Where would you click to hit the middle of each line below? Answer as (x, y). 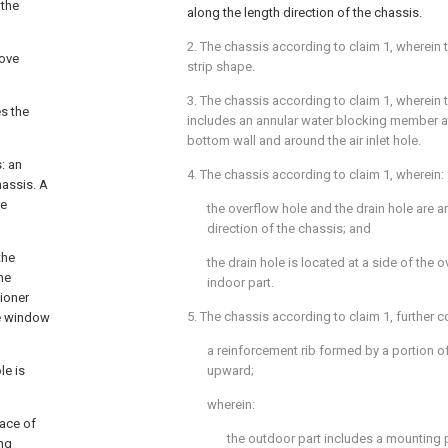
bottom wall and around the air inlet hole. (304, 140)
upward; (230, 370)
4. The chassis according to (268, 174)
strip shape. (221, 66)
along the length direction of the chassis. (304, 12)
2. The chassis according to (268, 46)
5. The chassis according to (268, 316)
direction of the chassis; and (289, 228)
